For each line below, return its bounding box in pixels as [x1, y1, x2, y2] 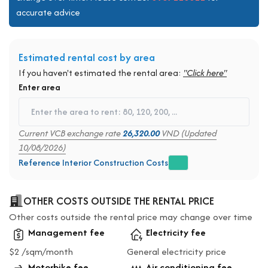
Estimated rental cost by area [19, 49, 155, 65]
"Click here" [183, 66, 227, 79]
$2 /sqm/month [9, 244, 73, 258]
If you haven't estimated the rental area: [19, 66, 183, 79]
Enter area [19, 80, 60, 93]
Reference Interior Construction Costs [19, 156, 168, 169]
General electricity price [127, 244, 226, 258]
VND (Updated [160, 126, 217, 139]
